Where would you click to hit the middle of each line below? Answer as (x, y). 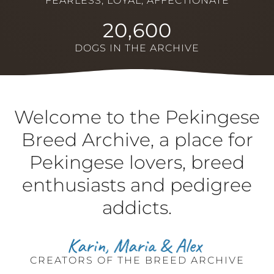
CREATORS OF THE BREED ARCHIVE (137, 260)
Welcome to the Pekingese (137, 117)
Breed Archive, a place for (137, 139)
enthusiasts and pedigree (137, 185)
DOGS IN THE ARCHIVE (137, 48)
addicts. (137, 207)
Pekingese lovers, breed (137, 162)
